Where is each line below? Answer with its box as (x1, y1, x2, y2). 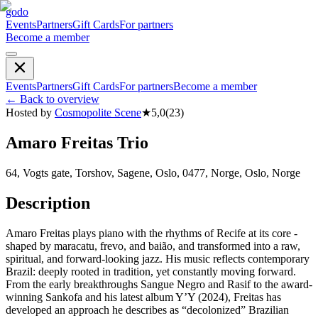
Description (6, 193, 90, 212)
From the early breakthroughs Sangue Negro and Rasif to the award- (6, 278, 312, 290)
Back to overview (20, 93, 99, 105)
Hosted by (6, 106, 52, 119)
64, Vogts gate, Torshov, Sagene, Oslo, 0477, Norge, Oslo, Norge (6, 166, 300, 179)
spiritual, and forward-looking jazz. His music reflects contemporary (6, 252, 309, 265)
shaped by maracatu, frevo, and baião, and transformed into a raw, (6, 239, 300, 252)
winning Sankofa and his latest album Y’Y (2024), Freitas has (6, 290, 281, 303)
